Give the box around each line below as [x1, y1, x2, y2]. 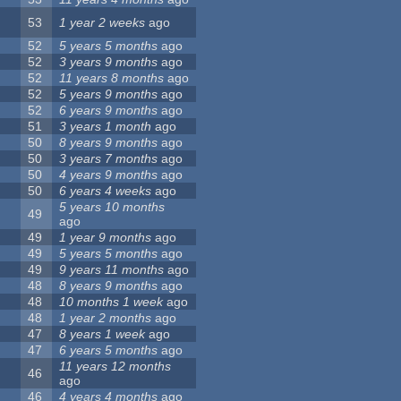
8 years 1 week [59, 327, 146, 342]
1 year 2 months [59, 311, 152, 326]
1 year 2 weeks [59, 15, 146, 30]
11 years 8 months [59, 71, 165, 86]
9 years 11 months [59, 262, 165, 277]
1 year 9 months [59, 230, 152, 245]
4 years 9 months [59, 167, 158, 183]
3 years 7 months [59, 151, 158, 166]
